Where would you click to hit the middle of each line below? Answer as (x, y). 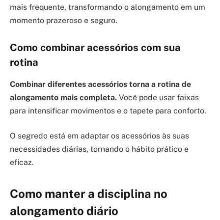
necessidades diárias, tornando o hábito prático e (99, 149)
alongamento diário (64, 210)
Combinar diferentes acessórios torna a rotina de (100, 84)
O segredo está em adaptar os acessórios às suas (99, 136)
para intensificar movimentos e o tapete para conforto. (108, 110)
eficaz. (22, 163)
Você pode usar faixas (158, 97)
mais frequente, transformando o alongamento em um (108, 7)
